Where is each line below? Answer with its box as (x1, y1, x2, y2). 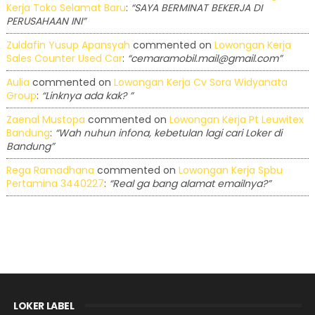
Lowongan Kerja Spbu (178, 163, 283, 178)
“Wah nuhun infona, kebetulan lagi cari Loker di (54, 126, 282, 141)
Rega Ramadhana (6, 163, 94, 178)
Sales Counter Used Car (6, 51, 122, 66)
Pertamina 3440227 (6, 176, 104, 191)
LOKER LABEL (13, 299, 75, 314)
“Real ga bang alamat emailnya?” (108, 176, 271, 191)
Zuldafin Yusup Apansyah (6, 38, 130, 53)
